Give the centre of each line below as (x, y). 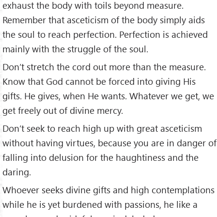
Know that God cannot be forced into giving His (99, 81)
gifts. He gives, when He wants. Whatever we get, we (108, 96)
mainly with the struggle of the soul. (75, 49)
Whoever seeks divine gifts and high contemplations (108, 189)
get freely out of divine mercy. (63, 110)
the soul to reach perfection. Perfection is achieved (105, 34)
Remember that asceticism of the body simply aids (104, 20)
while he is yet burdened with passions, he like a (100, 204)
